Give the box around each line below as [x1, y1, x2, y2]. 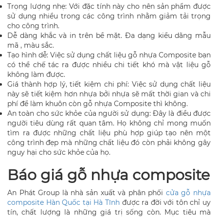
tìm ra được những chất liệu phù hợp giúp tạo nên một [7, 128, 211, 137]
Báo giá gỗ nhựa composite [7, 165, 210, 184]
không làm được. [7, 70, 65, 79]
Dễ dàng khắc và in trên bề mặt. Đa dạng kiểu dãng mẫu [7, 31, 211, 40]
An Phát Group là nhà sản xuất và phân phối [7, 188, 166, 197]
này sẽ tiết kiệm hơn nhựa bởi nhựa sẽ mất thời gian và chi [7, 89, 211, 98]
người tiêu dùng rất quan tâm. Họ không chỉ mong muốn [7, 118, 211, 127]
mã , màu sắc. [7, 40, 54, 50]
